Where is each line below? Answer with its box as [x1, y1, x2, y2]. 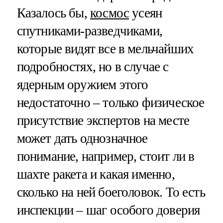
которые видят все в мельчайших [16, 41, 194, 57]
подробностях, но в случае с [16, 59, 169, 75]
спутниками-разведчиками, [16, 23, 163, 39]
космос [90, 5, 129, 21]
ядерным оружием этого [16, 77, 148, 93]
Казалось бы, [16, 5, 90, 21]
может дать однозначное [16, 131, 148, 146]
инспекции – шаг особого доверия [16, 203, 200, 218]
